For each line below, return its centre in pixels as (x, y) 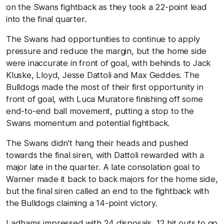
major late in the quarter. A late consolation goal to (103, 167)
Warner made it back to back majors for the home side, (112, 179)
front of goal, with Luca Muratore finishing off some (104, 99)
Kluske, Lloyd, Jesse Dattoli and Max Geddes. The (103, 75)
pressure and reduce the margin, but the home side (106, 51)
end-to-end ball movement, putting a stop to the (100, 111)
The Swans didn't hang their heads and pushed (97, 143)
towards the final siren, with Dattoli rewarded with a (105, 155)
